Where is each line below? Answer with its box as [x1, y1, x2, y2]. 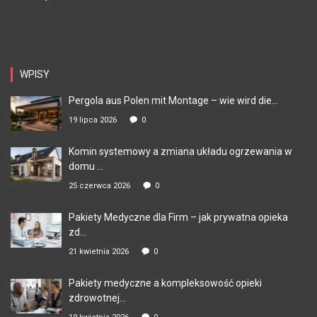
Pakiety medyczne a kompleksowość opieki [69, 277, 262, 289]
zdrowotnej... [69, 292, 126, 304]
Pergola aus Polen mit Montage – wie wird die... [69, 94, 278, 106]
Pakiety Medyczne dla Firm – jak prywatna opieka [69, 211, 288, 223]
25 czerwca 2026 [69, 180, 130, 190]
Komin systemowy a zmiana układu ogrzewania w [69, 145, 292, 157]
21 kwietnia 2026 [69, 246, 129, 256]
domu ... [69, 160, 103, 172]
